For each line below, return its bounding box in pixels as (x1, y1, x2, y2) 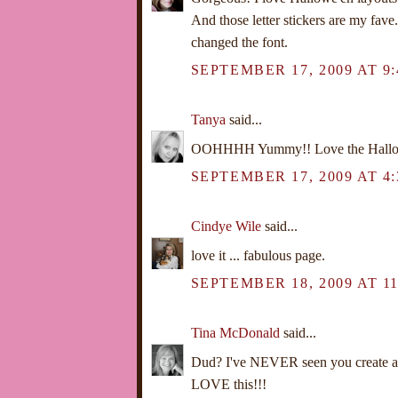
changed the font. (190, 35, 288, 51)
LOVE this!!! (190, 377, 267, 393)
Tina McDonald (190, 325, 280, 341)
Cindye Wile (190, 219, 261, 235)
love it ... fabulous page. (190, 248, 325, 264)
